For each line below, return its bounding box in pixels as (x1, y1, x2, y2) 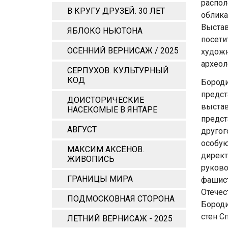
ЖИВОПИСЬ (67, 154, 115, 164)
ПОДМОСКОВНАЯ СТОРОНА (67, 194, 175, 204)
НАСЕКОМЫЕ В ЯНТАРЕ (67, 105, 157, 115)
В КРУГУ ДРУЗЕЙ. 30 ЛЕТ (67, 6, 165, 16)
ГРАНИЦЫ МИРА (67, 174, 133, 184)
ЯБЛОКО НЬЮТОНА (67, 26, 142, 36)
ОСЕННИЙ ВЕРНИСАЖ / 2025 (67, 46, 179, 55)
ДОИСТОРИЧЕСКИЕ (67, 95, 144, 105)
